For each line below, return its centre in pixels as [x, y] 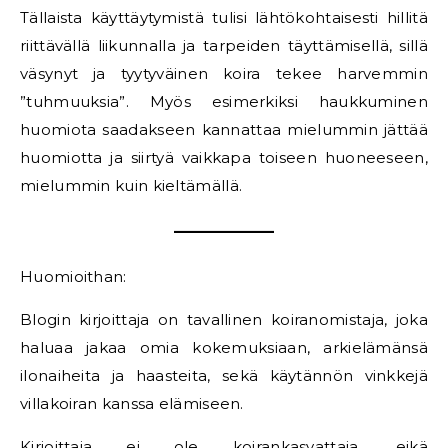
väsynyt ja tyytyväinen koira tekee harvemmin [224, 74]
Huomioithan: [73, 277]
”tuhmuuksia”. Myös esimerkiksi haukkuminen [224, 102]
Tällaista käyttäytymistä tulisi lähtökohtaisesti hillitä [224, 18]
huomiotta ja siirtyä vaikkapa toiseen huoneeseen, [224, 158]
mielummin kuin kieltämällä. [131, 186]
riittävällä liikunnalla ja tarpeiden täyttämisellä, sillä [224, 46]
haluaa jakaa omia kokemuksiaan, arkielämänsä [224, 348]
